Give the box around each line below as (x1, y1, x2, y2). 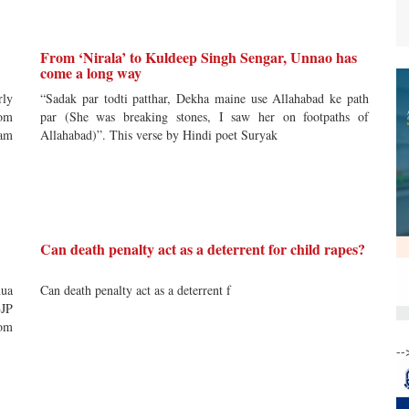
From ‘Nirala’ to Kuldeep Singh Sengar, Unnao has (40, 47, 357, 68)
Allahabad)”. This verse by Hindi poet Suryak (40, 126, 278, 143)
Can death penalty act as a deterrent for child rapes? (40, 238, 365, 259)
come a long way (40, 62, 142, 83)
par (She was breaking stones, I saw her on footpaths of (40, 108, 369, 125)
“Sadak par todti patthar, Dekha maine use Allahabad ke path (40, 89, 369, 107)
